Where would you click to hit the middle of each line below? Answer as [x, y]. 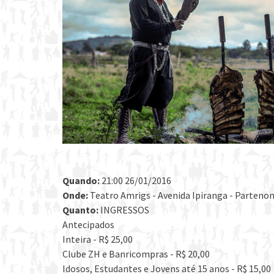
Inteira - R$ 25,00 [98, 239]
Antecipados [88, 225]
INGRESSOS [124, 210]
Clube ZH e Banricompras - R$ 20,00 [136, 254]
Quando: [81, 181]
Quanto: [80, 210]
